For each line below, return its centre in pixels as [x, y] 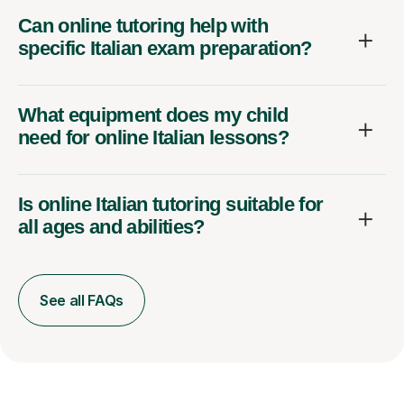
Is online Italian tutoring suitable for [171, 204]
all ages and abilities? [111, 226]
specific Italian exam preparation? [165, 48]
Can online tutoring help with [143, 25]
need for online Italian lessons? [153, 137]
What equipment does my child [153, 115]
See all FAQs [82, 300]
